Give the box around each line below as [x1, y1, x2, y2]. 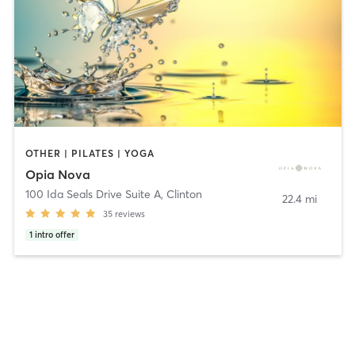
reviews [114, 208, 145, 219]
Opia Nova [25, 166, 90, 182]
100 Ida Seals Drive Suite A [25, 186, 161, 201]
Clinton [166, 186, 202, 201]
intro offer [34, 229, 74, 240]
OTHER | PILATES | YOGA [25, 147, 155, 160]
